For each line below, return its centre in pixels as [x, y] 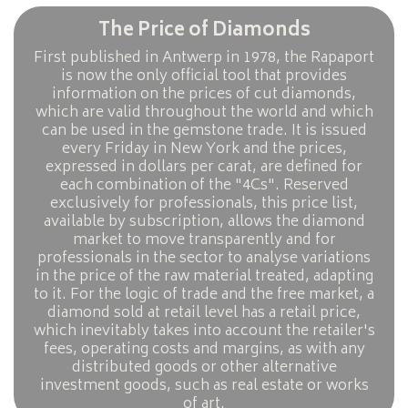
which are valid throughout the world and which [204, 112]
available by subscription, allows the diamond [204, 222]
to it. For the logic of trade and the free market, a [204, 295]
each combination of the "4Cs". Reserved [204, 185]
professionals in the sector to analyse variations [204, 258]
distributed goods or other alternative [204, 367]
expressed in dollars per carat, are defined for [204, 167]
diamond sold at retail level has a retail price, [204, 313]
